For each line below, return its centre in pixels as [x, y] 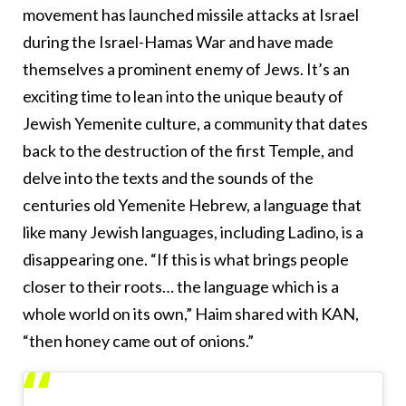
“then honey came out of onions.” [138, 341]
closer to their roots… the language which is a [181, 287]
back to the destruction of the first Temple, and [188, 151]
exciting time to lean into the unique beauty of [183, 97]
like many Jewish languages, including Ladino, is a [193, 232]
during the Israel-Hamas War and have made [178, 42]
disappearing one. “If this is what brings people [186, 260]
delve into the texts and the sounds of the [168, 178]
